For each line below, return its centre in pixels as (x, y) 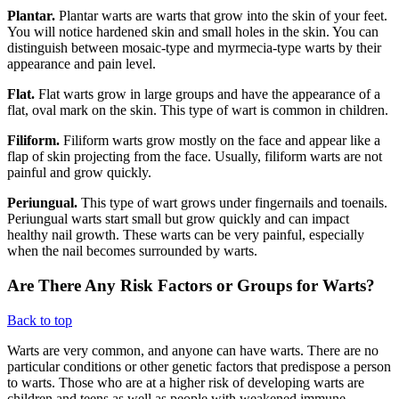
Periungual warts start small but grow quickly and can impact (178, 219)
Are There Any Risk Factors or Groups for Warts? (191, 286)
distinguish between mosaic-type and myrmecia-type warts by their (194, 48)
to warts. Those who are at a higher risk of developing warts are (186, 382)
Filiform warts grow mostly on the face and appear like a (222, 141)
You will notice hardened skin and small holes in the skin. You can (193, 32)
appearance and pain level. (83, 64)
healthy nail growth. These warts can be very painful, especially (186, 235)
